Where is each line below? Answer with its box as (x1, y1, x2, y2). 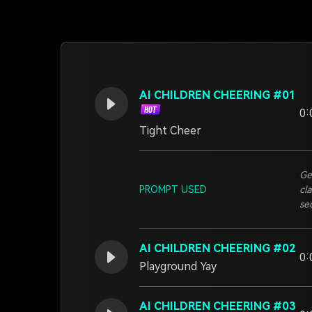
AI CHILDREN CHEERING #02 (139, 242, 296, 255)
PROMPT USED (139, 184, 207, 195)
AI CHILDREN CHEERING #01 (139, 88, 296, 102)
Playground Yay (139, 260, 217, 273)
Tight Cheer (139, 124, 201, 137)
